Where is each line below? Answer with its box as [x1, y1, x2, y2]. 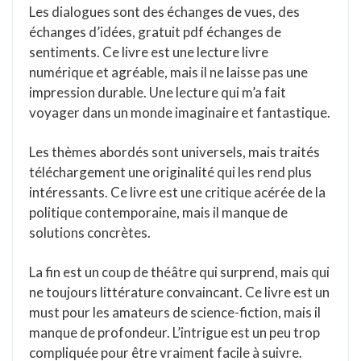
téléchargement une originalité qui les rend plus [29, 164, 312, 180]
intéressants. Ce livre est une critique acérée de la [29, 184, 326, 201]
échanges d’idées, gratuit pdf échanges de [29, 23, 281, 40]
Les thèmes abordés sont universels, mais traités [29, 143, 320, 160]
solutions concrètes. [29, 224, 151, 241]
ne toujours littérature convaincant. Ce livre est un [29, 284, 330, 301]
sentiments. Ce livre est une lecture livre [29, 44, 268, 60]
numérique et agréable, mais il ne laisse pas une [29, 64, 308, 81]
